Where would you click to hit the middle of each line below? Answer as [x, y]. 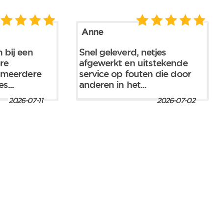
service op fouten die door [135, 73]
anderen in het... [113, 84]
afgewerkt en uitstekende [133, 63]
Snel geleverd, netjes [123, 52]
